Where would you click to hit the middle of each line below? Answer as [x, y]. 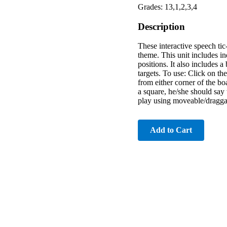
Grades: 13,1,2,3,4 [167, 7]
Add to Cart [171, 130]
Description [161, 26]
